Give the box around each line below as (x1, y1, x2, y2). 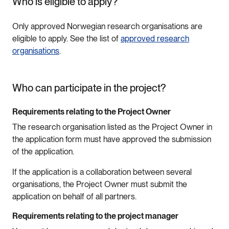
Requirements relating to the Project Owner (12, 106, 172, 117)
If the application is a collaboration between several (12, 167, 192, 177)
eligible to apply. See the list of (12, 33, 121, 43)
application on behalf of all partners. (12, 191, 139, 201)
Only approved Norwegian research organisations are (12, 21, 202, 31)
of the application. (12, 146, 76, 156)
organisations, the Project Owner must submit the (12, 179, 187, 189)
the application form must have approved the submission (12, 134, 211, 144)
